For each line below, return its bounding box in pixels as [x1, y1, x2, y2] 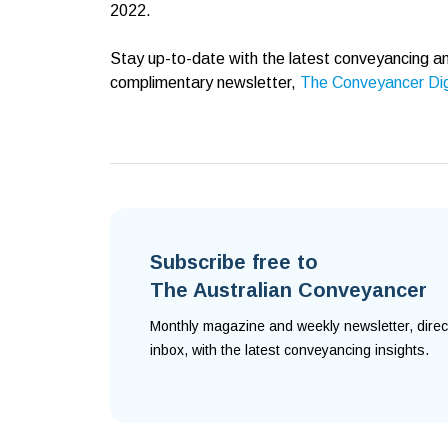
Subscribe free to [150, 251, 318, 273]
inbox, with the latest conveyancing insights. [150, 342, 433, 358]
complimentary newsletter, [110, 74, 300, 91]
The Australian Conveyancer [150, 279, 427, 301]
